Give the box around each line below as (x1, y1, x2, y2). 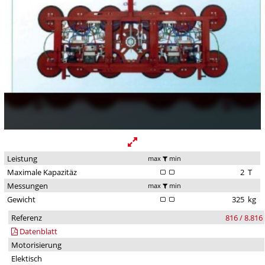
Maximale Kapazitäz (7, 167, 77, 178)
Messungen (7, 180, 48, 192)
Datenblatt (17, 226, 57, 237)
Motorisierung (11, 240, 62, 251)
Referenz (11, 212, 42, 224)
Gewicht (7, 194, 35, 205)
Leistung (7, 153, 37, 164)
